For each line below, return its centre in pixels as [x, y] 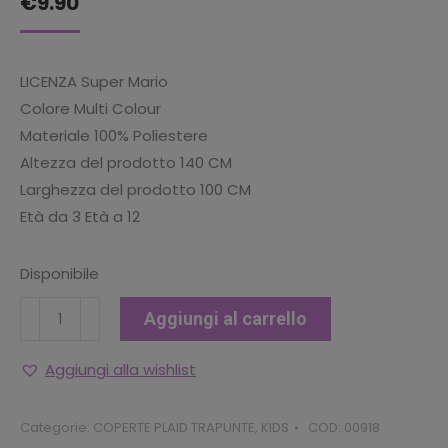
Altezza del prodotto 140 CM [126, 163]
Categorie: [56, 428]
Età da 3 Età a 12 [80, 217]
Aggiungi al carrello [225, 319]
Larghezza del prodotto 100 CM [135, 190]
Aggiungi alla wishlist [120, 370]
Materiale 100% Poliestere [114, 136]
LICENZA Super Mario [94, 82]
